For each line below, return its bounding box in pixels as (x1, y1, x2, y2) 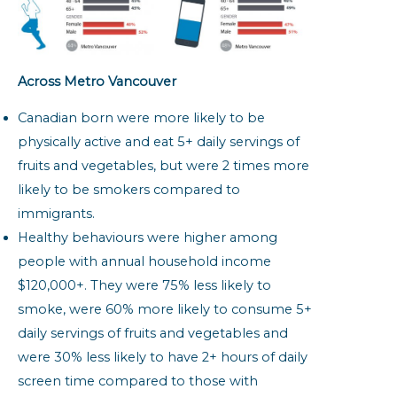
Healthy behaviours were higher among (18, 230, 277, 246)
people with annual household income (18, 253, 271, 270)
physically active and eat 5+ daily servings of (18, 134, 300, 151)
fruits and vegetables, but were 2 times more (18, 158, 309, 175)
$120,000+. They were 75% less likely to (18, 277, 271, 294)
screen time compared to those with (18, 373, 258, 390)
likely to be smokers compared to (18, 182, 240, 198)
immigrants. (18, 206, 95, 222)
